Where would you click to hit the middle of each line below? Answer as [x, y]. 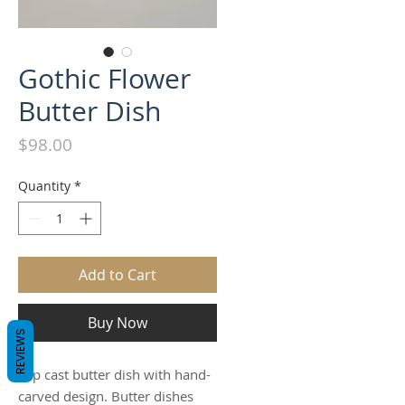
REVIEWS [20, 351]
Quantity [44, 186]
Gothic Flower [104, 79]
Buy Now [118, 323]
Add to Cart [118, 275]
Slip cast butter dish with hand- [114, 375]
